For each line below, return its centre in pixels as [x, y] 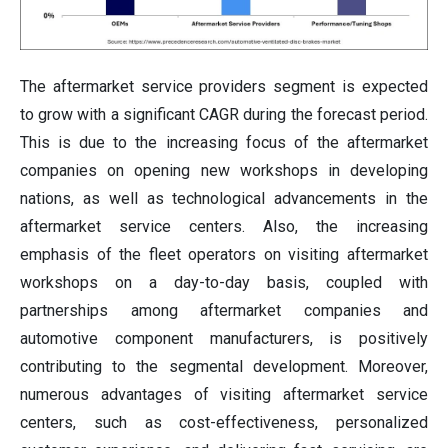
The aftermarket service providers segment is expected [224, 86]
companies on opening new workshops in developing [224, 170]
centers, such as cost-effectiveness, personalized [224, 422]
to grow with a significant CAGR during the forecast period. [224, 114]
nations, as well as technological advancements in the [224, 198]
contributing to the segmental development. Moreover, [224, 366]
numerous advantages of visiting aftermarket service [224, 394]
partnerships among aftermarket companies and [224, 310]
